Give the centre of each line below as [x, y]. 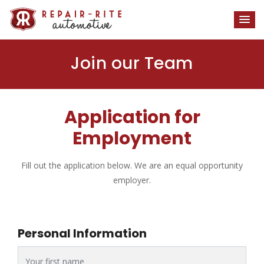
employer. [132, 180]
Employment [132, 138]
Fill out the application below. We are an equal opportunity [132, 165]
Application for [132, 117]
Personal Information [82, 233]
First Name [38, 253]
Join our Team [132, 63]
